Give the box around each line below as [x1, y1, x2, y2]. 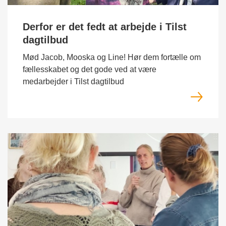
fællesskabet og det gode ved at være [23, 65, 156, 74]
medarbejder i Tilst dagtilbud [23, 77, 124, 86]
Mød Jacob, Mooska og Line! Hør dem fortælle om [23, 53, 201, 62]
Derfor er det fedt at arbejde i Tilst [23, 21, 187, 32]
